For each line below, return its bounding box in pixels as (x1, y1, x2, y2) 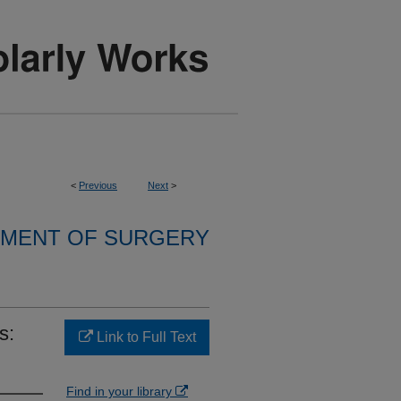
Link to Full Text (92, 329, 196, 345)
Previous (79, 180, 117, 191)
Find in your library (66, 384, 175, 398)
